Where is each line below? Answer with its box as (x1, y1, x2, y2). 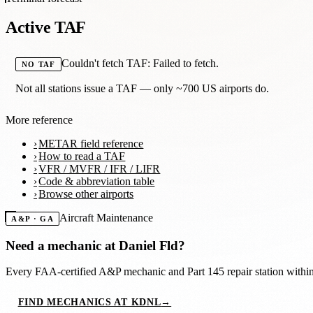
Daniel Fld (119, 238, 179, 253)
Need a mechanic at (6, 238, 119, 253)
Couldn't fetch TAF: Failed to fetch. (61, 57, 219, 70)
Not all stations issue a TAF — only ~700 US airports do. (15, 82, 270, 95)
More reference (6, 114, 73, 126)
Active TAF (6, 18, 87, 37)
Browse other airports (38, 188, 134, 201)
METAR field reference (38, 138, 144, 150)
